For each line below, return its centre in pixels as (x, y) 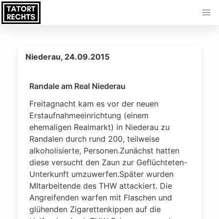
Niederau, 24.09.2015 (67, 57)
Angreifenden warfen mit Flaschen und (101, 197)
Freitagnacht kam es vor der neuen (94, 104)
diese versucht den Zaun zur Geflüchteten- (108, 162)
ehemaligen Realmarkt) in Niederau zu (99, 127)
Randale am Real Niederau (77, 86)
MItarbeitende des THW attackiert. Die (101, 186)
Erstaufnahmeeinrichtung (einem (89, 115)
